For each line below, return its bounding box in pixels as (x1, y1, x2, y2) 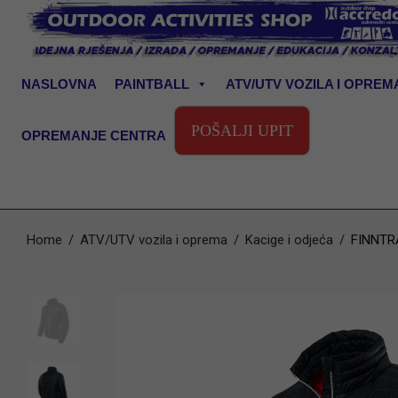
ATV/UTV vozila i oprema (80, 232, 227, 248)
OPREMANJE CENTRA (21, 127, 166, 143)
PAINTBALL (115, 76, 189, 92)
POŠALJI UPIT (191, 122, 293, 139)
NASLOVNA (21, 76, 97, 92)
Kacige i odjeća (245, 232, 333, 248)
